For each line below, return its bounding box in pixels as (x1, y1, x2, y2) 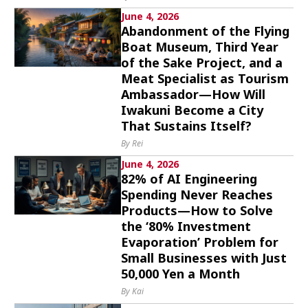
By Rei (121, 137, 144, 149)
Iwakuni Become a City (121, 102, 264, 118)
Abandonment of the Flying (121, 23, 290, 39)
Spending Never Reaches (121, 186, 274, 203)
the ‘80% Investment (121, 218, 252, 234)
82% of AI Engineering (121, 170, 258, 187)
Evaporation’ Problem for (121, 234, 279, 250)
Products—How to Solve (121, 202, 274, 219)
